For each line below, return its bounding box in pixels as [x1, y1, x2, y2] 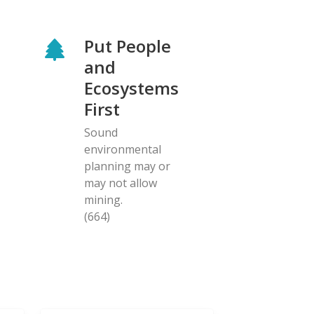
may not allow [84, 175, 157, 191]
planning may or [84, 158, 170, 174]
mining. [84, 191, 123, 207]
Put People [84, 34, 171, 57]
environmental [84, 141, 161, 157]
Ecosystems [84, 76, 179, 100]
